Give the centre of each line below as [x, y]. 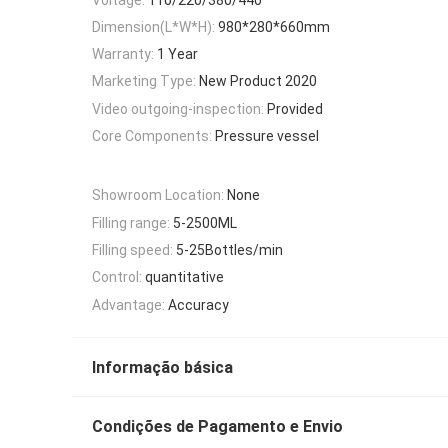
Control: [117, 277]
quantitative [184, 277]
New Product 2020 [258, 81]
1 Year [177, 54]
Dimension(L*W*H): [153, 26]
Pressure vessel [267, 136]
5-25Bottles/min [229, 249]
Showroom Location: [158, 195]
